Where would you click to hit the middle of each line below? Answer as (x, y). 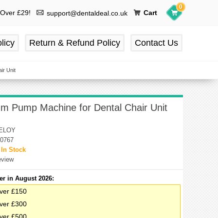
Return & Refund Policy (75, 43)
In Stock (13, 150)
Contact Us (156, 43)
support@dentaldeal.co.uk (87, 13)
